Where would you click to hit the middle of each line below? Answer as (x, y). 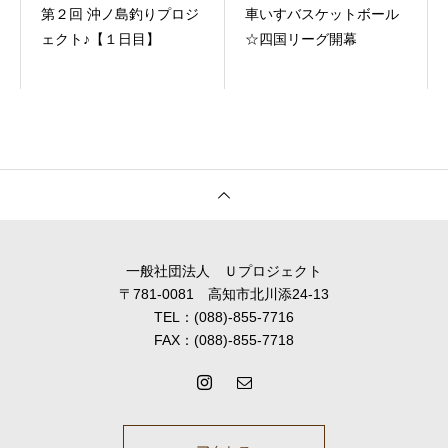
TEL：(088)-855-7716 (224, 316)
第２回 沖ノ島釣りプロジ (120, 13)
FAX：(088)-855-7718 (224, 339)
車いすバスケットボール (321, 13)
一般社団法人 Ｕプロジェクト (224, 270)
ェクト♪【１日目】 (100, 38)
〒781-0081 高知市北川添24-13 (224, 293)
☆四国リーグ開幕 (300, 38)
